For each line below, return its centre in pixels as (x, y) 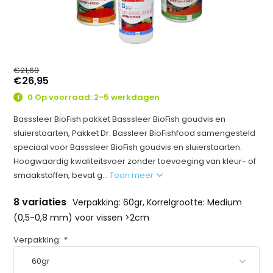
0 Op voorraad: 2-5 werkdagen (93, 97)
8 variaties (41, 202)
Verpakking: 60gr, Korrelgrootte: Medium (158, 202)
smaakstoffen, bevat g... (62, 175)
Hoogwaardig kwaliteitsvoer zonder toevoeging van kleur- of (135, 161)
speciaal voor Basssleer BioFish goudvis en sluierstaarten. (128, 147)
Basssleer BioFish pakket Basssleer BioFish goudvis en (120, 119)
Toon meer (133, 175)
